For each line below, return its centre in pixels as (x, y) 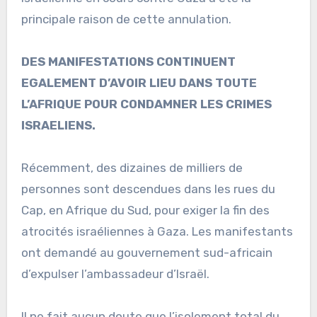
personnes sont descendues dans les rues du (148, 189)
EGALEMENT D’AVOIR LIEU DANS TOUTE (139, 82)
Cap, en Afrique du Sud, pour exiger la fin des (145, 210)
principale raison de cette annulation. (126, 19)
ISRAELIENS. (58, 125)
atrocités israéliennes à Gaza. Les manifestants (157, 231)
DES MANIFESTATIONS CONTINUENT (128, 61)
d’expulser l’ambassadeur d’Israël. (115, 273)
